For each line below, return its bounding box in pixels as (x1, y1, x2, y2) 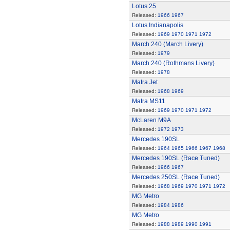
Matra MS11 (131, 98, 165, 105)
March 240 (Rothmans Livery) (131, 60, 215, 67)
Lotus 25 (131, 3, 156, 10)
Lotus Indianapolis (131, 22, 183, 29)
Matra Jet (131, 79, 158, 86)
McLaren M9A (131, 117, 171, 124)
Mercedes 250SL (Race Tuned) (131, 174, 220, 181)
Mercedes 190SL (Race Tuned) (131, 155, 220, 162)
